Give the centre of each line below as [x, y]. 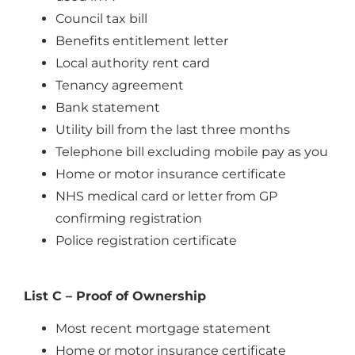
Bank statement [108, 108]
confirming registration [129, 219]
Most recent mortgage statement [163, 329]
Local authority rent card [133, 63]
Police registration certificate [146, 241]
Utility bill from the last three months [173, 130]
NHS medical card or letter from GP [166, 197]
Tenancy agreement [120, 86]
